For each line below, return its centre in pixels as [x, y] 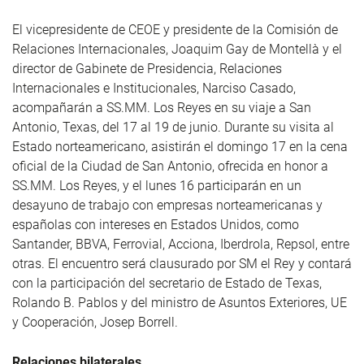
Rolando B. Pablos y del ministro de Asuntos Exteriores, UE [180, 303]
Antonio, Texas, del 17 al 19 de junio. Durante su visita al [173, 128]
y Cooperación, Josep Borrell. [95, 323]
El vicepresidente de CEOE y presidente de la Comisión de [175, 30]
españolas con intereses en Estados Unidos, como [156, 225]
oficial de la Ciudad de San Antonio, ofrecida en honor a [170, 167]
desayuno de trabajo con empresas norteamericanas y [167, 206]
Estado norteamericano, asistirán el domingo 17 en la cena [180, 147]
